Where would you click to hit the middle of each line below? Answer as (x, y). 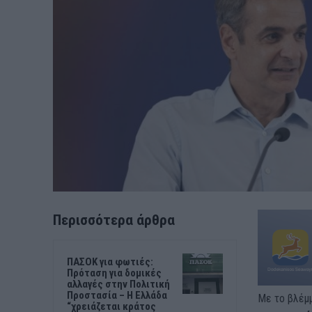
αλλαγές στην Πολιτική (118, 284)
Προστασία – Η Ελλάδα (117, 295)
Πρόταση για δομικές (114, 273)
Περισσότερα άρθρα (114, 220)
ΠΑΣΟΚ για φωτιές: (110, 262)
